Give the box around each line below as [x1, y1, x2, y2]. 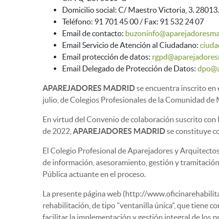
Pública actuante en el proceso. [43, 170, 146, 178]
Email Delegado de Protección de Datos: [62, 64, 197, 73]
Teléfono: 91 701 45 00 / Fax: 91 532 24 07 [62, 17, 204, 26]
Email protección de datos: [62, 52, 152, 61]
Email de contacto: [62, 29, 125, 38]
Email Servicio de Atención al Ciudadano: [62, 41, 200, 49]
